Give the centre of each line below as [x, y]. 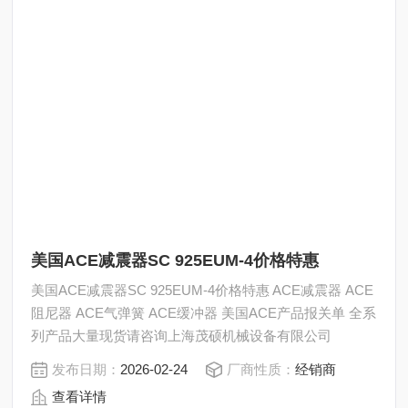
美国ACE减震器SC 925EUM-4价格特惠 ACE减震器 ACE [203, 290]
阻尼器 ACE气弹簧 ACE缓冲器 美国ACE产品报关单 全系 [204, 312]
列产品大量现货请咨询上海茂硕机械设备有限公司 [182, 335]
